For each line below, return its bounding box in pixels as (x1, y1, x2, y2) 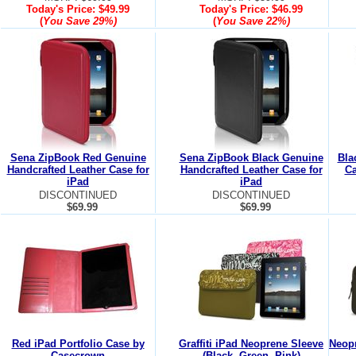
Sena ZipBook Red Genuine (10, 152, 146, 164)
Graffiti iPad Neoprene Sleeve (179, 338, 323, 350)
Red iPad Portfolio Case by (11, 338, 145, 350)
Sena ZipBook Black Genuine (179, 152, 323, 164)
